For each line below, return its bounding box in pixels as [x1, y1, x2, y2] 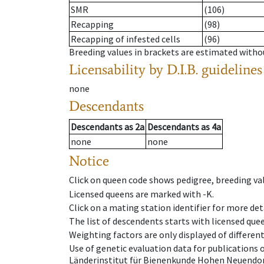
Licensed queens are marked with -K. [69, 187, 214, 200]
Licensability [69, 61, 146, 78]
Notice [69, 152, 109, 170]
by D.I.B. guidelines [149, 61, 262, 78]
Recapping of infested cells [71, 33, 180, 45]
